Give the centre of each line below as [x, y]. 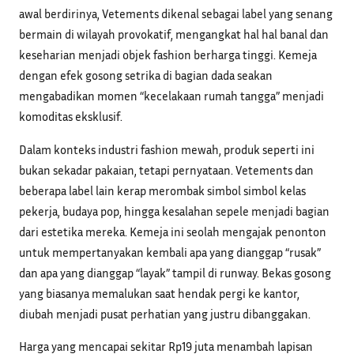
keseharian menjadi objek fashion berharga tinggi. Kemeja [168, 55]
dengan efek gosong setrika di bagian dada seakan [146, 75]
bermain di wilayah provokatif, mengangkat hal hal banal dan [174, 34]
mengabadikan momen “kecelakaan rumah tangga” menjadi [171, 96]
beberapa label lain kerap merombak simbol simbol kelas [162, 190]
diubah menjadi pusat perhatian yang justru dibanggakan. [165, 313]
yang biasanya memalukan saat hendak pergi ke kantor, [159, 293]
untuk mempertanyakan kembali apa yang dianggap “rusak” [170, 252]
